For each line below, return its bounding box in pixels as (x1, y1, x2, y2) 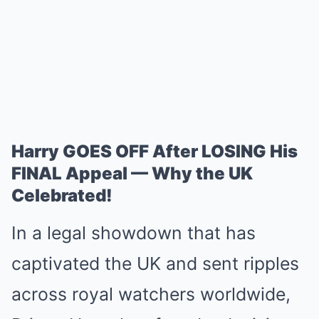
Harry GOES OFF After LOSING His (11, 141, 298, 162)
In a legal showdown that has (11, 222, 256, 244)
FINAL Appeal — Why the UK (11, 163, 253, 184)
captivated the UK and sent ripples (11, 253, 299, 274)
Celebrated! (11, 185, 113, 206)
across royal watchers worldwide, (11, 283, 291, 305)
